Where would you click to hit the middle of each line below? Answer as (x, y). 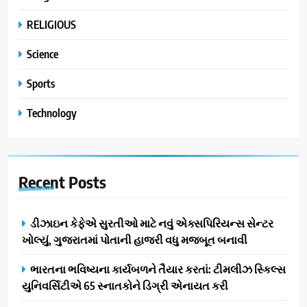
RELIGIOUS (51, 24)
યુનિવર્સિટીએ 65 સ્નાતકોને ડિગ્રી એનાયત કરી (125, 285)
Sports (41, 83)
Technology (52, 112)
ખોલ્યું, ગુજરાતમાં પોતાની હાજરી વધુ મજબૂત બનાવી (135, 239)
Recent (44, 181)
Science (42, 53)
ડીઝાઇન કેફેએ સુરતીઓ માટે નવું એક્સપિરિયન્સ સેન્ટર (152, 223)
